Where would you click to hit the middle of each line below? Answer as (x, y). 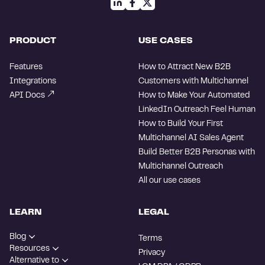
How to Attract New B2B (185, 67)
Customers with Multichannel (193, 81)
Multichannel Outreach (181, 167)
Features (26, 67)
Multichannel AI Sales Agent (191, 138)
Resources (30, 249)
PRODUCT (33, 41)
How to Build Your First (181, 124)
